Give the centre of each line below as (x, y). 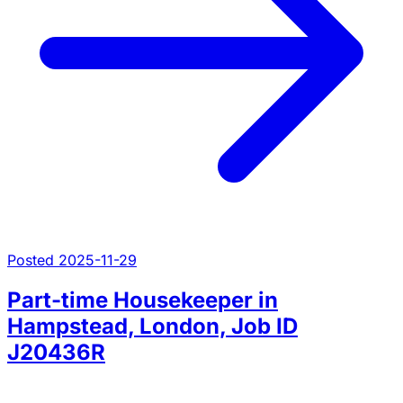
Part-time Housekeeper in (143, 300)
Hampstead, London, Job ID (152, 327)
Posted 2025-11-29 (72, 260)
